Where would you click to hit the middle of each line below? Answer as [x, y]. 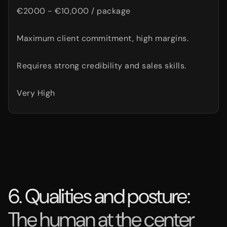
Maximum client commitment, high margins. [103, 38]
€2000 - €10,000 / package [74, 11]
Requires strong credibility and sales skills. [102, 66]
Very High [36, 93]
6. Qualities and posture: [99, 196]
